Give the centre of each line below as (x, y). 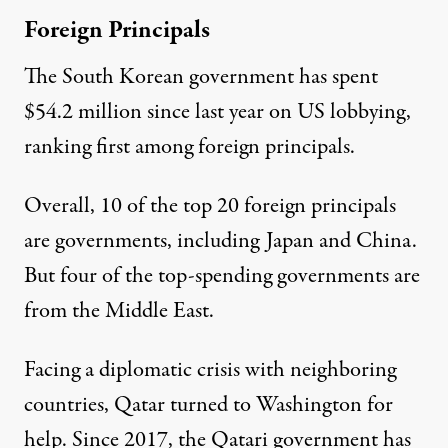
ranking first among (111, 146)
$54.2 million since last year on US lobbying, (217, 111)
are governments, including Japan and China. (220, 240)
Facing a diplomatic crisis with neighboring (210, 369)
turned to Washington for (279, 404)
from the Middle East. (119, 310)
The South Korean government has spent (201, 76)
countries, (69, 404)
